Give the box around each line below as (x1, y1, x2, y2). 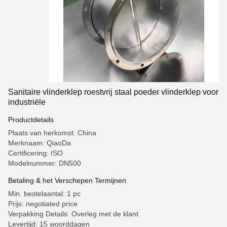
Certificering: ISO (8, 149, 63, 157)
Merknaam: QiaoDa (8, 139, 71, 147)
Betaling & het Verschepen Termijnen (8, 176, 126, 184)
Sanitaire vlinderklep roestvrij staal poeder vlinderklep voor (8, 88, 218, 96)
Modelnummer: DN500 (8, 159, 81, 167)
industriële (8, 98, 46, 106)
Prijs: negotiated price (8, 200, 78, 208)
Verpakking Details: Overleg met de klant (8, 210, 138, 218)
